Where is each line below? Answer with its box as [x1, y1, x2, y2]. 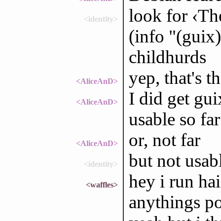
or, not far [128, 129, 200, 150]
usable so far [128, 109, 220, 129]
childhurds [128, 46, 206, 67]
